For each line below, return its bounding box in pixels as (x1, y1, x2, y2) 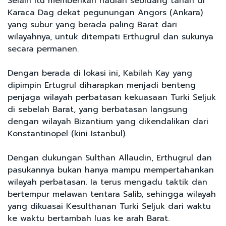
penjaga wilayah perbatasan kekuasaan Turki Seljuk (8, 91, 216, 103)
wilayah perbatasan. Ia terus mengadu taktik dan (8, 176, 207, 188)
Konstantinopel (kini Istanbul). (8, 127, 127, 140)
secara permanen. (8, 42, 79, 55)
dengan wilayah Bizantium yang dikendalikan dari (8, 115, 208, 128)
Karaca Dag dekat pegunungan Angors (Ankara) (8, 6, 203, 19)
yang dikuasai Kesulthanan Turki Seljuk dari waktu (8, 200, 211, 212)
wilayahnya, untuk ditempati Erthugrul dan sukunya (8, 30, 213, 43)
